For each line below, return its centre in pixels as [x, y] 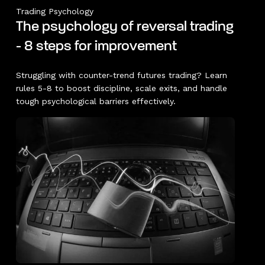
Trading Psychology [54, 11]
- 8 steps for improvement [96, 46]
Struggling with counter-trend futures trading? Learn [121, 75]
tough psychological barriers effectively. [96, 101]
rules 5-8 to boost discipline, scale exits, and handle [121, 88]
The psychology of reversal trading [125, 27]
